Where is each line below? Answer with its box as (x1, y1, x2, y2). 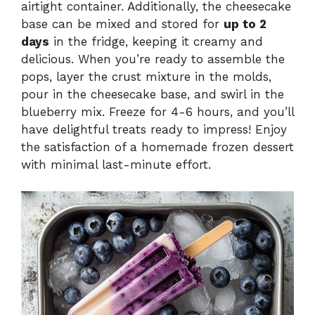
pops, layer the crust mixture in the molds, (21, 69, 271, 84)
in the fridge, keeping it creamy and (49, 34, 263, 49)
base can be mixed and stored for (21, 16, 224, 31)
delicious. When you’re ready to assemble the (21, 51, 285, 66)
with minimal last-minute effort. (21, 157, 211, 172)
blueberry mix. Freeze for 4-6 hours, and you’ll (21, 104, 294, 119)
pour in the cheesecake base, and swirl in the (21, 86, 284, 101)
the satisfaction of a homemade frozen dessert (21, 139, 294, 154)
